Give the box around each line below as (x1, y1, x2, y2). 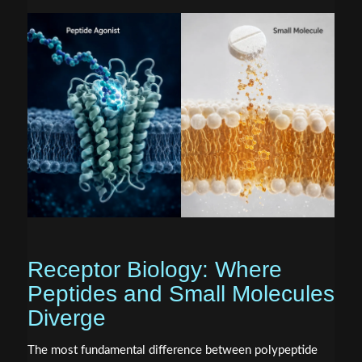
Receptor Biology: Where (27, 257, 282, 283)
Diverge (27, 305, 106, 331)
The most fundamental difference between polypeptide (27, 344, 318, 357)
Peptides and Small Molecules (27, 281, 335, 307)
